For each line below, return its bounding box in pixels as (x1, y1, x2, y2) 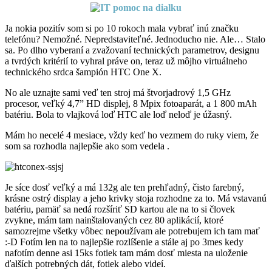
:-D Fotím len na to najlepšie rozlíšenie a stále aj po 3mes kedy (5, 236, 243, 247)
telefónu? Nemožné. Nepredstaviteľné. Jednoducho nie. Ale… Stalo (5, 33, 265, 44)
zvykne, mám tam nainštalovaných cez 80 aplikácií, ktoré (5, 214, 223, 225)
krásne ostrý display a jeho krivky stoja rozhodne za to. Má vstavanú (5, 192, 267, 203)
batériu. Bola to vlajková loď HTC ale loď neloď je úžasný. (5, 109, 232, 120)
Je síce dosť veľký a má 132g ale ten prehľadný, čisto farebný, (5, 182, 244, 192)
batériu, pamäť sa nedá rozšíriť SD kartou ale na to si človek (5, 203, 235, 214)
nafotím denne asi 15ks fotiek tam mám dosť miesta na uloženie (5, 247, 248, 258)
